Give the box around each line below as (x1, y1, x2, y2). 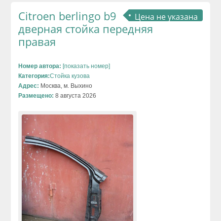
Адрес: (18, 82, 39, 90)
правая (18, 34, 56, 49)
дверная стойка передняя (18, 21, 153, 37)
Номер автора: (18, 63, 62, 70)
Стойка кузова (50, 73, 90, 80)
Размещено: (18, 92, 54, 100)
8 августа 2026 (54, 92, 97, 100)
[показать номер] (61, 63, 110, 70)
